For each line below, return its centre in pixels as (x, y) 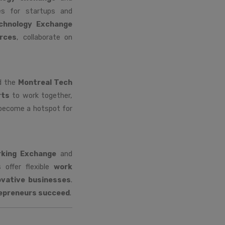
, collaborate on (45, 37)
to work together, (41, 95)
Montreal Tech (45, 82)
